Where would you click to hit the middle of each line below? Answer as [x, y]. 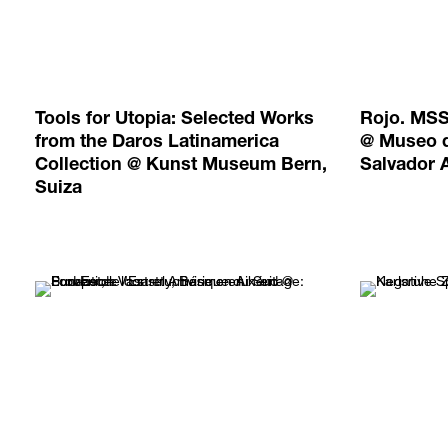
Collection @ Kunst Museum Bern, [181, 166]
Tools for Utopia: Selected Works [174, 120]
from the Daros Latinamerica [157, 143]
